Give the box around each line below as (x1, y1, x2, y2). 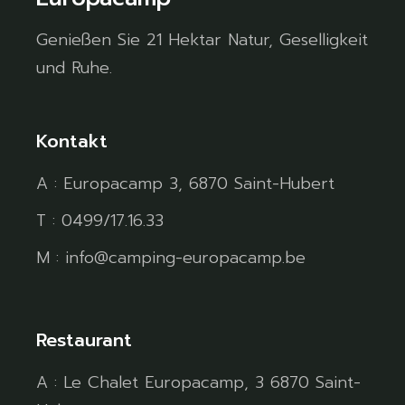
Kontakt (36, 127, 108, 155)
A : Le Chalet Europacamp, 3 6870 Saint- (36, 369, 362, 395)
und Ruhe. (36, 54, 113, 80)
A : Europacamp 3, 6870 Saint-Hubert (36, 170, 335, 196)
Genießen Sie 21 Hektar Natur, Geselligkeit (36, 26, 369, 52)
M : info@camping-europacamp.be (36, 244, 306, 270)
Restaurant (36, 325, 133, 353)
